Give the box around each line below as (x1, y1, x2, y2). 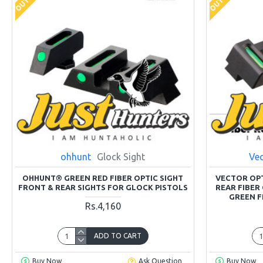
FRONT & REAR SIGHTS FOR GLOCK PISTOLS (18, 183, 188, 191)
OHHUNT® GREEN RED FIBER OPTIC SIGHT (22, 173, 184, 182)
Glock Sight (97, 151, 146, 162)
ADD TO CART (93, 231, 141, 240)
